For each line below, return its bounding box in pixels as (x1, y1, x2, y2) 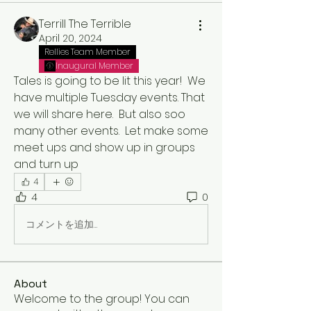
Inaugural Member (56, 60, 133, 72)
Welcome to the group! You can (14, 291, 190, 307)
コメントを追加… (26, 217, 97, 231)
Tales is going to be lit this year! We (14, 73, 205, 89)
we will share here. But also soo (14, 106, 185, 122)
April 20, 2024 (39, 31, 102, 45)
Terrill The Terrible (39, 16, 131, 32)
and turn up (14, 156, 78, 172)
